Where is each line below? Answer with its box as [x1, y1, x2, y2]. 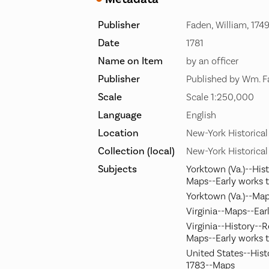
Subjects [98, 163, 137, 177]
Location [98, 127, 139, 141]
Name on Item [98, 55, 163, 68]
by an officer [186, 55, 238, 68]
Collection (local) [98, 145, 175, 159]
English [186, 109, 216, 122]
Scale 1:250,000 [186, 91, 254, 104]
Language [98, 109, 142, 122]
